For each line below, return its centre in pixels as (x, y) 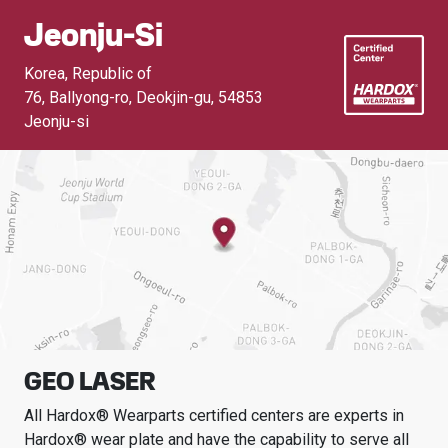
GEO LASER (89, 381)
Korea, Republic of (88, 73)
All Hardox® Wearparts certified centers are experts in (214, 415)
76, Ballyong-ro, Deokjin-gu (117, 97)
